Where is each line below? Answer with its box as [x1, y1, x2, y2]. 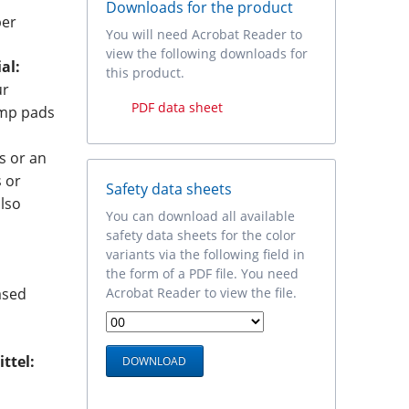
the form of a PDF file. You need [105, 264, 299, 282]
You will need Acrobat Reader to [105, 25, 302, 43]
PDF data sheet [131, 99, 223, 117]
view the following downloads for [105, 44, 308, 62]
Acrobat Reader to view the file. [105, 283, 297, 301]
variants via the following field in [105, 245, 305, 263]
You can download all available [105, 206, 295, 225]
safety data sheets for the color [105, 225, 296, 244]
